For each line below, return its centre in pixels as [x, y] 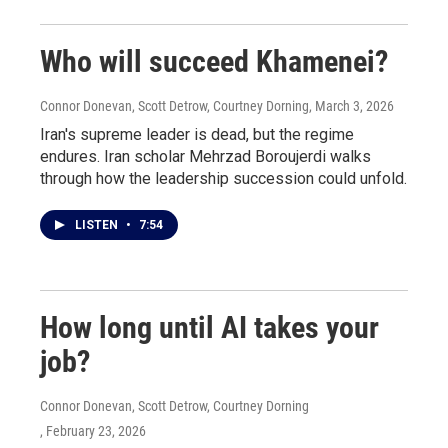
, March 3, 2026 [351, 106]
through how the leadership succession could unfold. [223, 178]
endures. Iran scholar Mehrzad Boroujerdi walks [205, 156]
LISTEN [98, 225]
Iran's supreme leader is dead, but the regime [197, 134]
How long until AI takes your [209, 327]
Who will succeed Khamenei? [214, 61]
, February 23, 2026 [93, 431]
